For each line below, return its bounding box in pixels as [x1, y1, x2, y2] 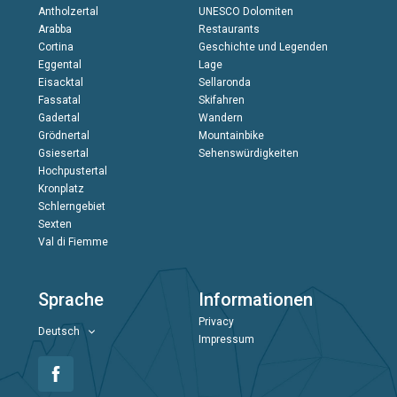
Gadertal [37, 112, 80, 125]
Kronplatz [37, 183, 84, 196]
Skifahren [198, 94, 245, 107]
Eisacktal [37, 76, 83, 90]
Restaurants [198, 23, 260, 36]
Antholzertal [37, 5, 98, 19]
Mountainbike [198, 129, 264, 143]
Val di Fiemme [37, 236, 108, 249]
